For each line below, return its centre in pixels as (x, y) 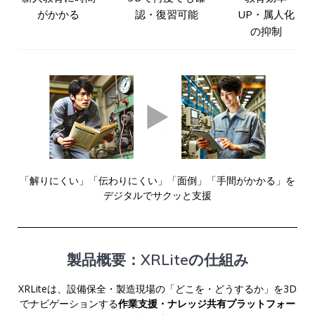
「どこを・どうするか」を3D (231, 289)
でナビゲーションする (69, 304)
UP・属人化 (266, 14)
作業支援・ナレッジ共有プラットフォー (207, 304)
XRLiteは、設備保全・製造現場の (92, 289)
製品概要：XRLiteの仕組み (157, 260)
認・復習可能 (167, 14)
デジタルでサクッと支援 (157, 195)
